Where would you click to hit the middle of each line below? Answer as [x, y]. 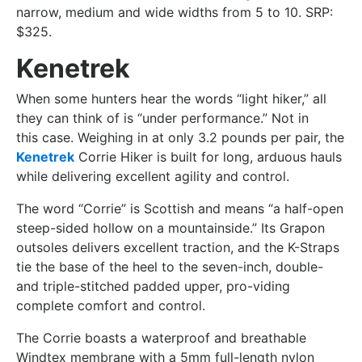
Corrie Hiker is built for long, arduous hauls [208, 156]
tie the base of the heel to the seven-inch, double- [170, 266]
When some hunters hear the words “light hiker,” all [171, 98]
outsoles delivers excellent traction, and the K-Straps [178, 247]
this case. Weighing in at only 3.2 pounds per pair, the [180, 137]
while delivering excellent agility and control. [153, 176]
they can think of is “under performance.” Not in [162, 118]
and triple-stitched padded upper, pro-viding [153, 286]
